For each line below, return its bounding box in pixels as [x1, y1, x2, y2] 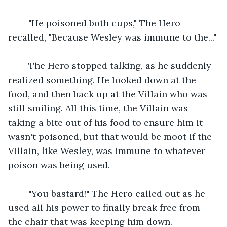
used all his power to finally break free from [8, 201, 203, 213]
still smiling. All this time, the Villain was [8, 102, 191, 114]
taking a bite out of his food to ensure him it [8, 116, 205, 128]
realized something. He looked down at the [8, 73, 199, 86]
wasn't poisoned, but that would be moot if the [8, 130, 214, 142]
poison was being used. [8, 159, 110, 171]
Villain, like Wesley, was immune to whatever [8, 144, 208, 157]
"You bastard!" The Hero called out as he [18, 187, 208, 199]
